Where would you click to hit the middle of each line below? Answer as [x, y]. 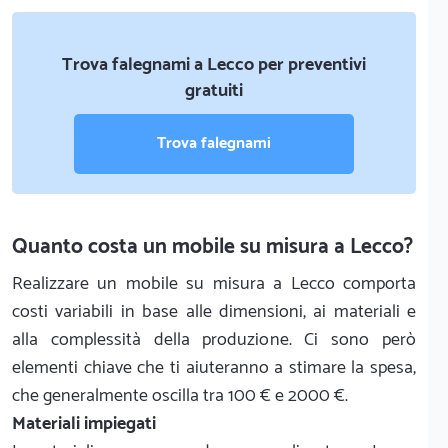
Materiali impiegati [84, 423]
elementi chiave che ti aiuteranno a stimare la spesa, [214, 367]
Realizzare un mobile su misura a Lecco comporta [214, 283]
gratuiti [214, 90]
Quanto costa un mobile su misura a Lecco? [212, 246]
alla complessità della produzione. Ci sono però [214, 339]
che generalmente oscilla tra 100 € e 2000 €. [180, 395]
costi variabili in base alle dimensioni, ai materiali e [214, 311]
